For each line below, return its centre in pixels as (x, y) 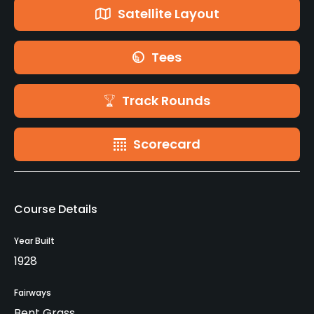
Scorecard (167, 144)
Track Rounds (166, 100)
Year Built (34, 240)
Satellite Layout (168, 13)
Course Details (56, 209)
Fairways (33, 292)
